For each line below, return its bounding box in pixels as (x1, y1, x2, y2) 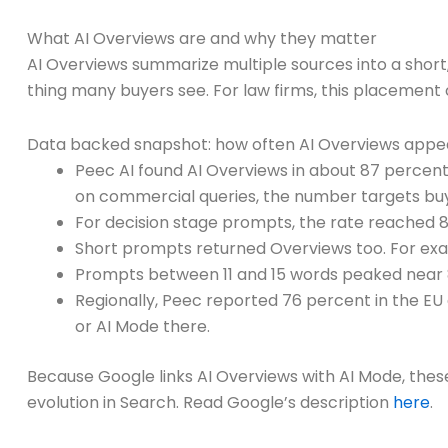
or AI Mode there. (75, 315, 210, 339)
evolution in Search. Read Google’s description (27, 391, 393, 415)
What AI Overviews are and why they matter (27, 27, 377, 51)
